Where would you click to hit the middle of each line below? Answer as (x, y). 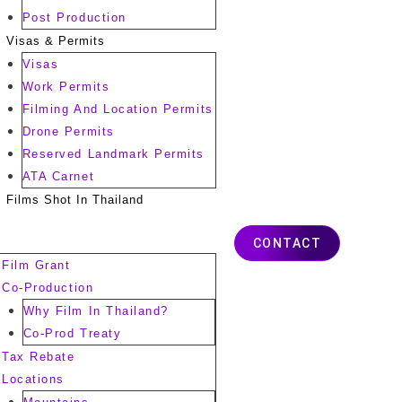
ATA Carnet (58, 177)
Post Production (74, 18)
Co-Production (48, 288)
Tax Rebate (39, 357)
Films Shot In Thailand (75, 200)
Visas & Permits (56, 41)
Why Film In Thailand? (96, 311)
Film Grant (36, 265)
